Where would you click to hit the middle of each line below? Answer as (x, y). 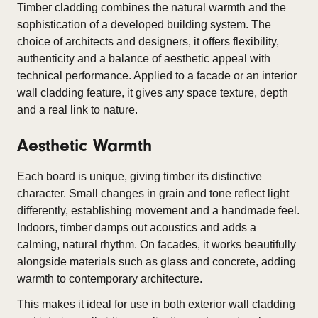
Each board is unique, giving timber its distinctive (139, 176)
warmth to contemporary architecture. (110, 279)
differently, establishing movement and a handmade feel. (158, 210)
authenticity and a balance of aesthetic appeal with (144, 59)
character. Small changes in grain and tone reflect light (153, 193)
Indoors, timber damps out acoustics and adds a (137, 227)
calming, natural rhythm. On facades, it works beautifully (157, 245)
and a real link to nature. (77, 110)
